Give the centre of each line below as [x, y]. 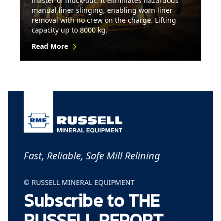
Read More [50, 46]
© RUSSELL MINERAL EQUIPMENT [79, 182]
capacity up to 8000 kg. [70, 30]
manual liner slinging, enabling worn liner [102, 10]
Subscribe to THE [92, 200]
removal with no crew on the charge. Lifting [104, 20]
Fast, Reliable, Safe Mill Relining [92, 155]
